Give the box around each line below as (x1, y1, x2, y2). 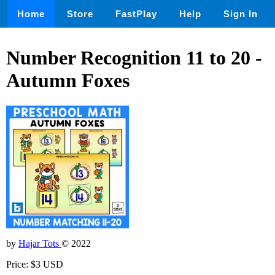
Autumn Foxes (6, 69, 130, 92)
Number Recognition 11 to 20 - (6, 47, 262, 69)
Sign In (223, 9, 258, 19)
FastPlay (115, 9, 157, 19)
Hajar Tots (18, 238, 61, 249)
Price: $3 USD (6, 258, 63, 269)
